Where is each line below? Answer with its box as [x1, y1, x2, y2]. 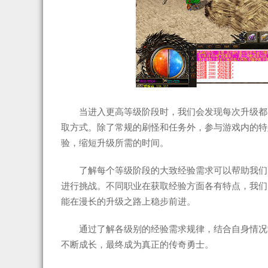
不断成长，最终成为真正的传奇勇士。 [61, 239, 214, 249]
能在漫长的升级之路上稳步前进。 [61, 196, 196, 206]
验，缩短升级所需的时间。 [61, 138, 169, 148]
